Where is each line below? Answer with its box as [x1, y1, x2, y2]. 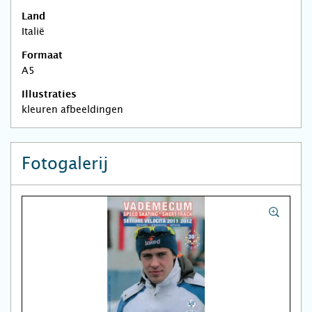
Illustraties [22, 90, 77, 100]
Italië [22, 26, 45, 37]
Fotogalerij [22, 154, 108, 173]
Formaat [22, 51, 63, 61]
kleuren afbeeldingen [22, 104, 123, 115]
